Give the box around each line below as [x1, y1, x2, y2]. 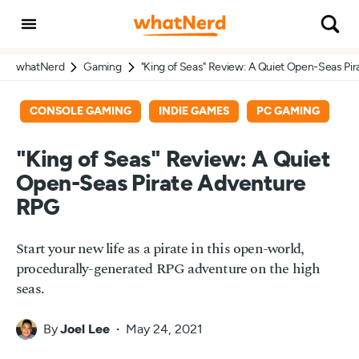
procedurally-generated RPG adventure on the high [16, 258, 321, 280]
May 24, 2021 [126, 323, 203, 336]
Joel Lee [60, 323, 110, 336]
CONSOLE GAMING [30, 105, 131, 117]
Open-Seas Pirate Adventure [16, 173, 306, 196]
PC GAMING [256, 105, 320, 117]
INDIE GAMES [159, 105, 229, 117]
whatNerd [16, 61, 65, 73]
